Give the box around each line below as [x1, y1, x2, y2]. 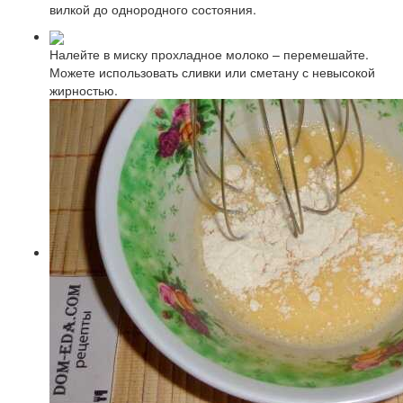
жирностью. [49, 81, 118, 100]
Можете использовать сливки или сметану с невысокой [49, 63, 375, 82]
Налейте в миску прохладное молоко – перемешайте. [49, 45, 369, 64]
